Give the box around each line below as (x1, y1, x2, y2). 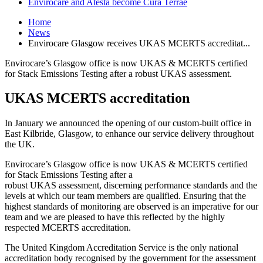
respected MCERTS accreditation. (5, 222, 131, 233)
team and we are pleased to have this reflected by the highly (5, 212, 225, 222)
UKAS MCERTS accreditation (5, 90, 190, 106)
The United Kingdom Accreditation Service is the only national (5, 242, 238, 253)
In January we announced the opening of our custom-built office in (5, 118, 251, 129)
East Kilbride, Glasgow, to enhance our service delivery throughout (5, 129, 254, 139)
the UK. (5, 139, 35, 150)
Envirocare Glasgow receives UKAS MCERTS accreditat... (28, 38, 250, 48)
